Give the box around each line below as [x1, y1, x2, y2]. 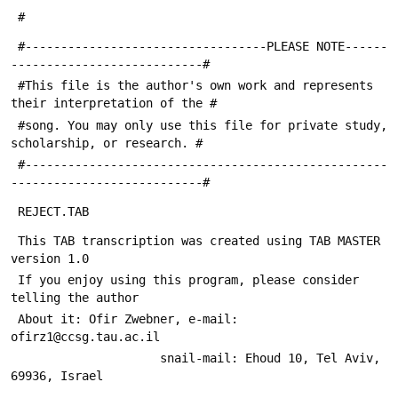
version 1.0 [11, 251, 89, 266]
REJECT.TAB [18, 203, 89, 219]
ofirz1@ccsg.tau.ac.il [11, 330, 160, 345]
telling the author [11, 290, 139, 305]
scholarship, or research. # [11, 135, 203, 150]
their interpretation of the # [11, 96, 217, 111]
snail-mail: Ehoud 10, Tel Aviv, [11, 351, 160, 366]
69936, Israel [11, 369, 103, 384]
